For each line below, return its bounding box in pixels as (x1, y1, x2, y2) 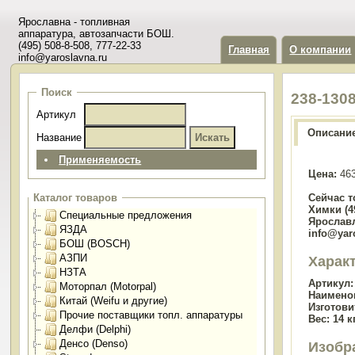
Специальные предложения (59, 209, 193, 221)
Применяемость (59, 154, 142, 166)
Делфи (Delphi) (59, 323, 132, 335)
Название (36, 132, 82, 143)
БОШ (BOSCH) (59, 238, 131, 250)
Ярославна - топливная (18, 16, 131, 28)
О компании (289, 44, 352, 55)
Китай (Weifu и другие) (59, 295, 168, 307)
